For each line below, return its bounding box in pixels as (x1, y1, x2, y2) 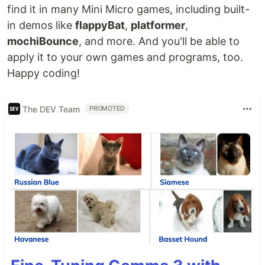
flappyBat (75, 19, 125, 31)
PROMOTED (89, 105, 125, 112)
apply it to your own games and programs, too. (7, 51, 243, 63)
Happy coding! (7, 67, 80, 79)
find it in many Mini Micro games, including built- (7, 3, 250, 15)
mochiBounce (7, 35, 79, 47)
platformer (131, 19, 185, 31)
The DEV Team (22, 104, 80, 114)
